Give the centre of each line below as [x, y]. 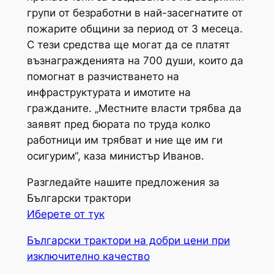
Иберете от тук [65, 214]
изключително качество [88, 256]
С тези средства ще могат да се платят [128, 45]
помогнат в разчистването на [103, 77]
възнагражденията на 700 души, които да [135, 61]
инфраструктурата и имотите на [109, 93]
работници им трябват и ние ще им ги [124, 140]
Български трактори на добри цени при [128, 240]
